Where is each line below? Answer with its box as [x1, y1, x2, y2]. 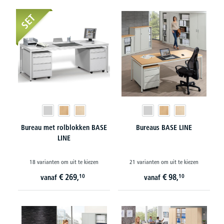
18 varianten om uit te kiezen [29, 158, 98, 165]
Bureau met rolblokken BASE [21, 123, 107, 132]
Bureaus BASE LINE [136, 123, 192, 132]
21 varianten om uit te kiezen [129, 158, 198, 165]
